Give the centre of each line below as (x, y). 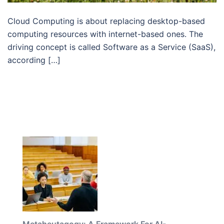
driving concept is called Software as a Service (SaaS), (111, 47)
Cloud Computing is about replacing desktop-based (106, 21)
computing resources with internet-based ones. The (105, 34)
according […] (34, 60)
